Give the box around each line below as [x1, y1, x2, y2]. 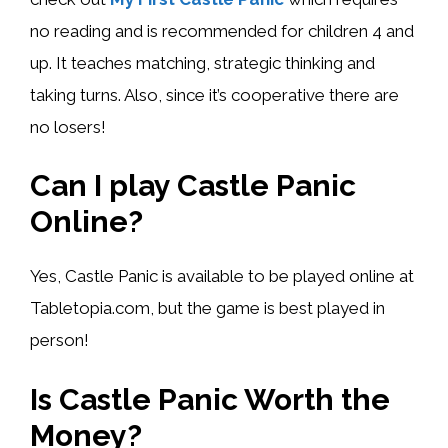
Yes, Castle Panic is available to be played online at [30, 266, 414, 287]
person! [30, 330, 89, 351]
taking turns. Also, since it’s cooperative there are [30, 84, 399, 105]
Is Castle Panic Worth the [30, 381, 390, 417]
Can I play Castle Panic [30, 168, 356, 204]
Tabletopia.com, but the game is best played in [30, 298, 385, 319]
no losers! [30, 116, 106, 137]
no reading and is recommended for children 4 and [30, 20, 414, 41]
